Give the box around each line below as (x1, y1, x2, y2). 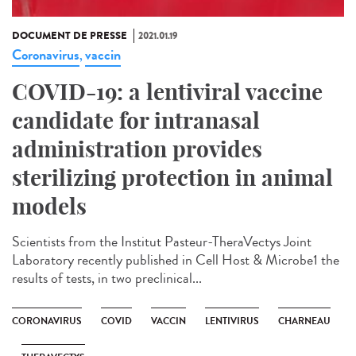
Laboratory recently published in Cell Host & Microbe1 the (12, 249, 339, 270)
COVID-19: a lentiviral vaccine (12, 77, 323, 106)
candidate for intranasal (12, 106, 260, 134)
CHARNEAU (278, 313, 331, 328)
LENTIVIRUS (205, 313, 259, 328)
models (12, 192, 87, 220)
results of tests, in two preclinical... (12, 267, 202, 288)
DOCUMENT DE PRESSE (12, 28, 127, 43)
